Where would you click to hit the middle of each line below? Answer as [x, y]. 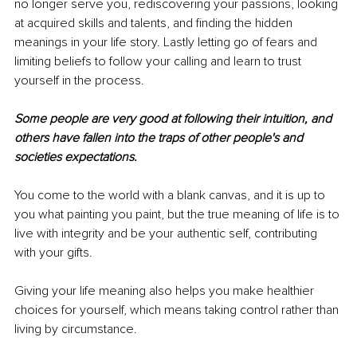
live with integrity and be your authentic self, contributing [167, 233]
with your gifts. [55, 252]
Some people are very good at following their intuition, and [175, 118]
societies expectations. [77, 157]
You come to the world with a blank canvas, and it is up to [171, 195]
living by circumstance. [77, 329]
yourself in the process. [79, 80]
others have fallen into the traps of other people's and [160, 137]
